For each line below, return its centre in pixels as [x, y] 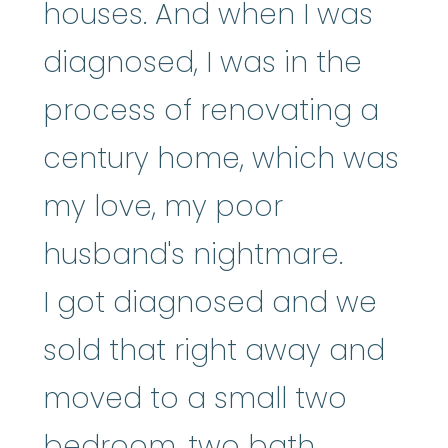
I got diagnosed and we [210, 302]
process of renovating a [211, 110]
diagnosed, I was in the [202, 62]
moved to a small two [195, 398]
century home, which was [221, 158]
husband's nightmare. [193, 254]
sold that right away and [214, 350]
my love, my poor [163, 206]
